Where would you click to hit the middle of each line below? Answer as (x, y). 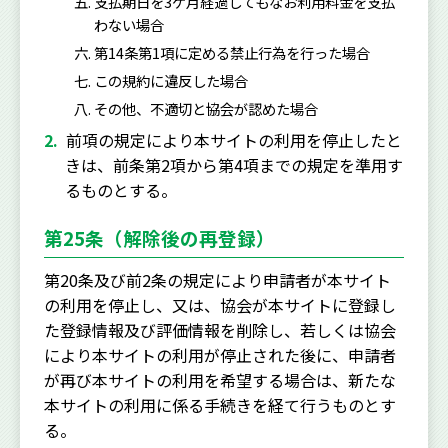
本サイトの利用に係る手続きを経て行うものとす (220, 404)
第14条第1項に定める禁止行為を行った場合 (232, 52)
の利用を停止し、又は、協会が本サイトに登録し (220, 304)
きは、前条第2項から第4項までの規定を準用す (233, 164)
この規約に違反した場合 (171, 80)
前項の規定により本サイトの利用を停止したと (234, 139)
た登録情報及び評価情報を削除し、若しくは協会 (220, 329)
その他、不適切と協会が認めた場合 (206, 108)
